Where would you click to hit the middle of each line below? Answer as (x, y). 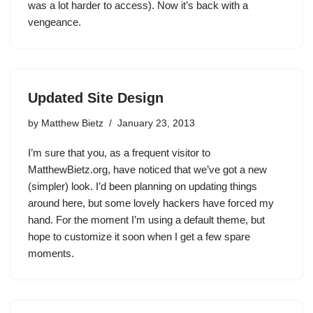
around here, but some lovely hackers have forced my (151, 203)
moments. (51, 253)
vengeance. (54, 22)
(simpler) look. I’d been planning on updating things (143, 186)
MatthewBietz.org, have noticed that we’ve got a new (147, 169)
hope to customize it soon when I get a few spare (139, 236)
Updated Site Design (96, 98)
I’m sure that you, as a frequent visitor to (119, 153)
